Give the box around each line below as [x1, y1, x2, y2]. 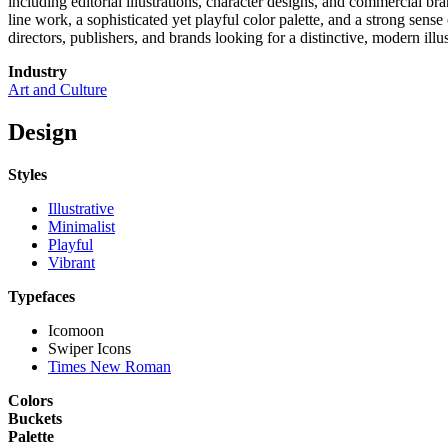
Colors [8, 392, 53, 410]
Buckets [8, 410, 62, 428]
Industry [8, 63, 67, 81]
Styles [8, 166, 47, 184]
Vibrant [48, 254, 95, 272]
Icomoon [48, 322, 104, 340]
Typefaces [8, 288, 75, 306]
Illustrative [48, 200, 114, 218]
